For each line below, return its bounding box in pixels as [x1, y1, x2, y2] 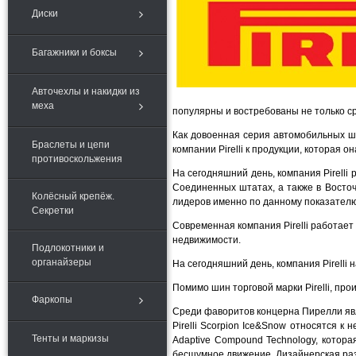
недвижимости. [172, 234, 241, 246]
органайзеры [32, 257, 91, 268]
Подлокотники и [32, 242, 104, 253]
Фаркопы [32, 294, 72, 305]
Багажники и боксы [32, 47, 117, 58]
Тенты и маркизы [32, 333, 109, 344]
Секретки [32, 205, 74, 216]
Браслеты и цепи [32, 139, 110, 150]
